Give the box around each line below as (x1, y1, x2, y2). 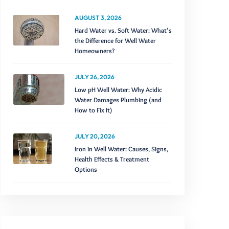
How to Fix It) (75, 106, 112, 114)
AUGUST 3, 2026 (75, 14, 122, 21)
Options (75, 165, 97, 173)
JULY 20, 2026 (75, 132, 115, 140)
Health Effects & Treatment (75, 155, 149, 163)
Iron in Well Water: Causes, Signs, (75, 145, 168, 153)
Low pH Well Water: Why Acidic (75, 85, 162, 94)
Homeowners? (75, 47, 114, 55)
